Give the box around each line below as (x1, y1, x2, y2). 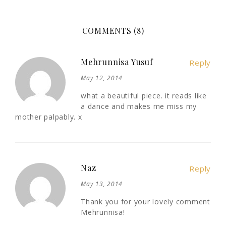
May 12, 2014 (81, 74, 123, 83)
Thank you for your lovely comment (81, 197, 210, 207)
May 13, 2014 (81, 180, 123, 189)
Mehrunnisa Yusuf (81, 56, 153, 68)
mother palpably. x (15, 112, 82, 122)
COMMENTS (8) (82, 25, 144, 36)
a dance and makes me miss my (81, 101, 197, 111)
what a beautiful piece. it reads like (81, 91, 207, 101)
